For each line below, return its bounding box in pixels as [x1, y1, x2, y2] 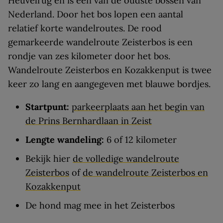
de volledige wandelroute [73, 153, 179, 164]
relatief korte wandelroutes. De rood [8, 22, 162, 34]
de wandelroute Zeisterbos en [83, 167, 208, 178]
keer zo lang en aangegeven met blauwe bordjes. [8, 78, 211, 90]
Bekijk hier [25, 153, 73, 164]
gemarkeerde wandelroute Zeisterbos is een [8, 36, 193, 48]
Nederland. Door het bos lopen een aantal [8, 8, 183, 20]
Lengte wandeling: [25, 134, 107, 145]
